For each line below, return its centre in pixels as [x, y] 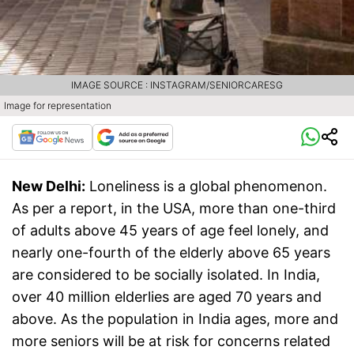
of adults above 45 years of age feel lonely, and [170, 231]
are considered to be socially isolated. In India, [166, 275]
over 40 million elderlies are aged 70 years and [167, 297]
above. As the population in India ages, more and [175, 319]
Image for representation [58, 106]
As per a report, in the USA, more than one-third [174, 209]
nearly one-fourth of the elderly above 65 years [171, 253]
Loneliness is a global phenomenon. [208, 186]
